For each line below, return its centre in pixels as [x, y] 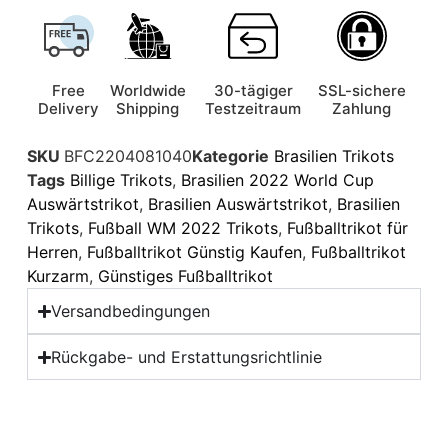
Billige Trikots [120, 180]
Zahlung [362, 108]
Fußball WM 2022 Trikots [182, 228]
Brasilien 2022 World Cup [277, 180]
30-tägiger [253, 90]
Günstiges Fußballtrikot [185, 276]
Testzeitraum [253, 108]
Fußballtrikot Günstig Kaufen [194, 252]
